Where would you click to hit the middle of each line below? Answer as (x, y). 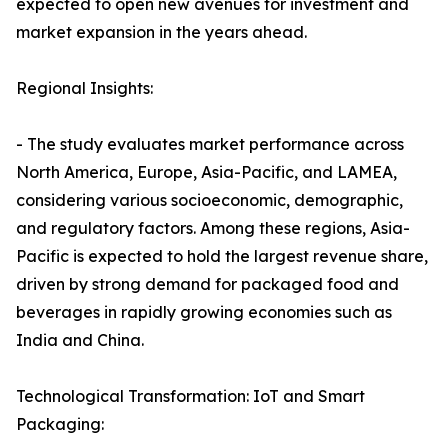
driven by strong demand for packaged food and (207, 284)
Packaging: (60, 424)
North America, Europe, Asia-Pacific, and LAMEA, (206, 172)
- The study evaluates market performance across (210, 144)
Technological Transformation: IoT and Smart (190, 396)
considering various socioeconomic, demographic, (209, 200)
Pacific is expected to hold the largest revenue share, (222, 256)
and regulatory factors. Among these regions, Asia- (213, 228)
